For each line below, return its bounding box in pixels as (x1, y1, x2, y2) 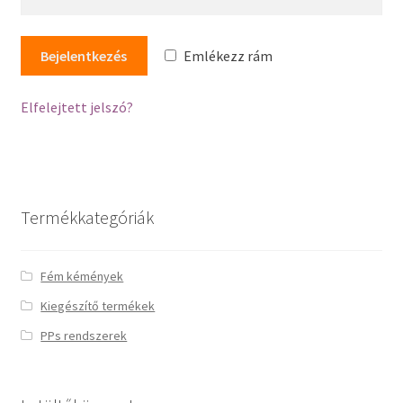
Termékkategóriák (20, 205, 154, 228)
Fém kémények (40, 268, 124, 285)
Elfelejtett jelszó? (20, 98, 133, 117)
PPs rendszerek (40, 327, 128, 345)
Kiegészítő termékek (40, 298, 156, 315)
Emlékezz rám (184, 46, 273, 65)
